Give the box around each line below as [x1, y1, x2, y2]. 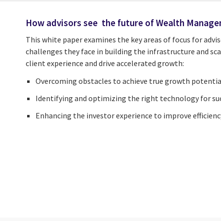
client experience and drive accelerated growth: [26, 58, 184, 68]
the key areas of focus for [116, 34, 204, 44]
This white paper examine [26, 34, 112, 44]
